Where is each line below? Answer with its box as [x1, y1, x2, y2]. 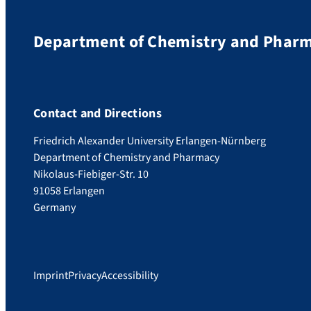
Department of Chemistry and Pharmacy [33, 150, 219, 165]
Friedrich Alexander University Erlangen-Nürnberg [33, 133, 266, 149]
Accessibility [101, 268, 158, 283]
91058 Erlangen [33, 183, 105, 199]
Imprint [33, 268, 68, 283]
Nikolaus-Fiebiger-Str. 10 [33, 167, 149, 182]
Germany [33, 200, 76, 215]
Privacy [68, 268, 101, 283]
